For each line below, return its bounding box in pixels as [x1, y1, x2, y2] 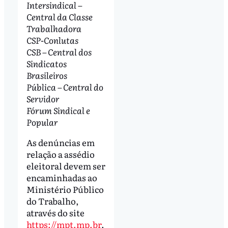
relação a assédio [26, 147, 95, 160]
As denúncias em [26, 135, 95, 149]
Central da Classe [26, 10, 93, 23]
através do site [26, 206, 84, 219]
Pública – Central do [26, 80, 103, 93]
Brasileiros [26, 68, 67, 81]
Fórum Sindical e [26, 103, 90, 117]
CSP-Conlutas [26, 33, 78, 46]
